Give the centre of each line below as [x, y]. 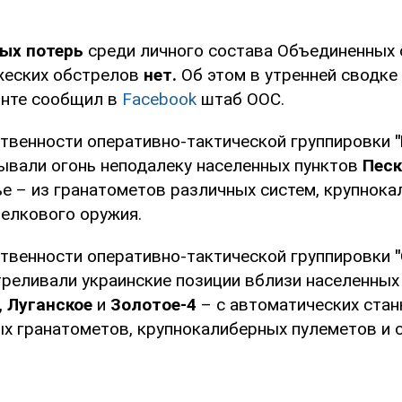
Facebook [159, 100]
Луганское [50, 305]
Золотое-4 [153, 305]
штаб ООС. [240, 100]
